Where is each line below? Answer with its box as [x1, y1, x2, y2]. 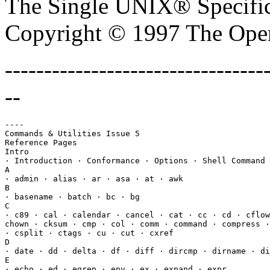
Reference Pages [5, 137, 77, 147]
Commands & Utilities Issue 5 [5, 128, 140, 138]
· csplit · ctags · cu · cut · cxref [5, 228, 174, 237]
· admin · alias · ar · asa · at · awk [5, 174, 183, 183]
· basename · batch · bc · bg [5, 192, 140, 201]
